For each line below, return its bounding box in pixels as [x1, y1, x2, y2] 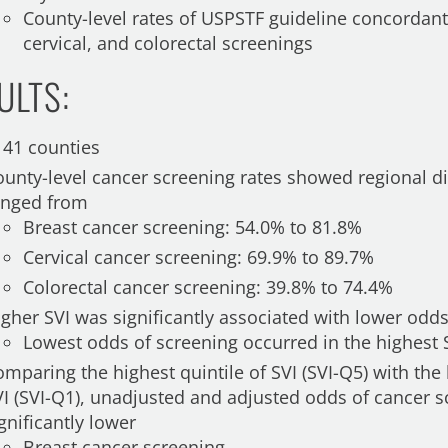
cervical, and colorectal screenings [23, 31, 314, 55]
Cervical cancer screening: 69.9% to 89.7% [23, 245, 375, 269]
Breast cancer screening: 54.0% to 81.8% [23, 215, 363, 239]
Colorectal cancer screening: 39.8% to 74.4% [23, 275, 394, 299]
